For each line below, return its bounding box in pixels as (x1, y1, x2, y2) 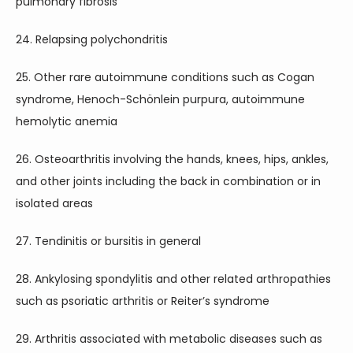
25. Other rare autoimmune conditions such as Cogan (16, 69, 314, 85)
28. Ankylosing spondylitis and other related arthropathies (16, 271, 331, 287)
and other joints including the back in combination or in (16, 173, 321, 189)
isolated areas (16, 195, 93, 211)
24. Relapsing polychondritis (16, 32, 168, 47)
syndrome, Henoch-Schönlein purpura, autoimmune (16, 91, 305, 107)
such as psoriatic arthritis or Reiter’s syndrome (16, 293, 269, 309)
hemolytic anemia (16, 113, 117, 129)
